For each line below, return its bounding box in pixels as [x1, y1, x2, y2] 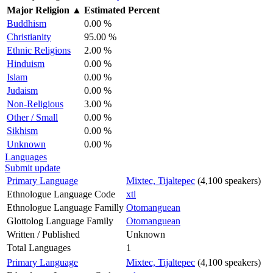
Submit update [5, 162, 60, 173]
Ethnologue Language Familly [7, 202, 124, 213]
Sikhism [7, 125, 38, 136]
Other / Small [7, 112, 58, 122]
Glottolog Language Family [7, 215, 113, 226]
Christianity [7, 31, 51, 42]
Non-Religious [7, 98, 63, 109]
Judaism [7, 85, 38, 96]
